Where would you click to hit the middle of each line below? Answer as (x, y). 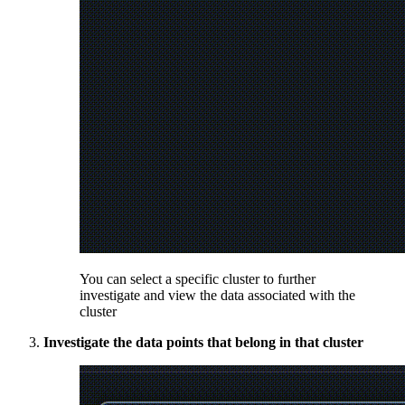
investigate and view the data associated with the (217, 295)
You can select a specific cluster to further (198, 278)
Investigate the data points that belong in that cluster (203, 342)
